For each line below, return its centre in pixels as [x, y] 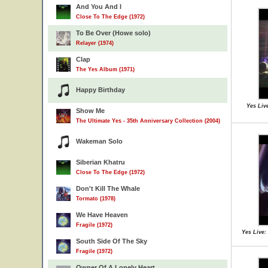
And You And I [99, 7]
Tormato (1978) [96, 199]
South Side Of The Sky [112, 241]
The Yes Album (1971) [105, 69]
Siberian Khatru [100, 162]
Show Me [90, 111]
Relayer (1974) [95, 43]
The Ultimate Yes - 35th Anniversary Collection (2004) [148, 121]
